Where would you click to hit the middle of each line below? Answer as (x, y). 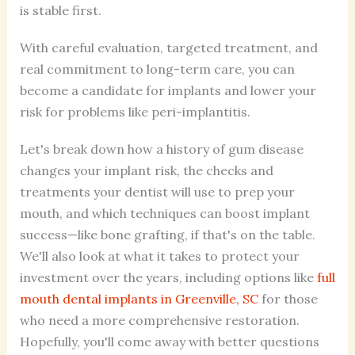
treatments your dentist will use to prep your (157, 191)
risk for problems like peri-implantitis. (135, 111)
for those (288, 298)
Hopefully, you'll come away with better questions (169, 341)
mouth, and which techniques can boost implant (164, 213)
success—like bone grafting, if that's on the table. (167, 234)
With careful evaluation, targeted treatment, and (168, 47)
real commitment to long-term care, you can (157, 69)
